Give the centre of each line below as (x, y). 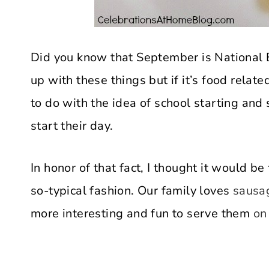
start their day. (72, 126)
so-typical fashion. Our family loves (130, 191)
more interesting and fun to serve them (142, 213)
